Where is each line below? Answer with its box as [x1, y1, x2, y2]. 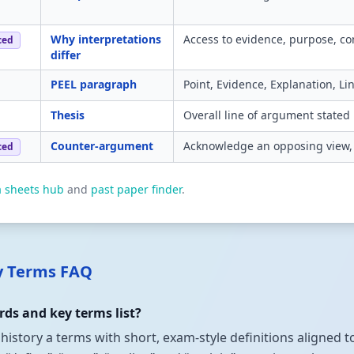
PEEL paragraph [51, 77, 137, 92]
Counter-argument [51, 138, 153, 153]
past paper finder [91, 182, 182, 197]
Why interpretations [51, 32, 161, 47]
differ [51, 47, 81, 62]
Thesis [51, 107, 85, 122]
